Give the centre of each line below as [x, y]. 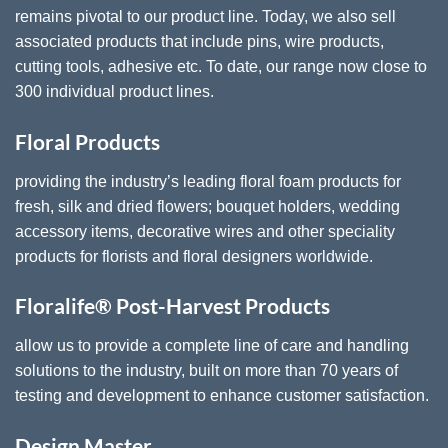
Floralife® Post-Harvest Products [172, 306]
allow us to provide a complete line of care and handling [212, 345]
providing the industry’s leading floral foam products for [208, 181]
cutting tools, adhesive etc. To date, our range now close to [221, 67]
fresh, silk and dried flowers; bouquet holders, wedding [207, 206]
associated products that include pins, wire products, [199, 42]
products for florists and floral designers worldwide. [194, 256]
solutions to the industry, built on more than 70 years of [206, 370]
